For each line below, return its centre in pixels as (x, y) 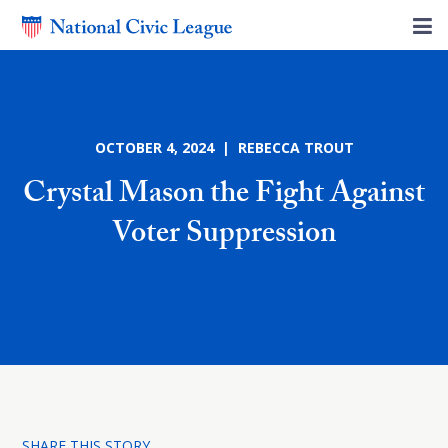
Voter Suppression (224, 236)
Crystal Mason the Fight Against (224, 196)
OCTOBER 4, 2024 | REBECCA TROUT (224, 147)
